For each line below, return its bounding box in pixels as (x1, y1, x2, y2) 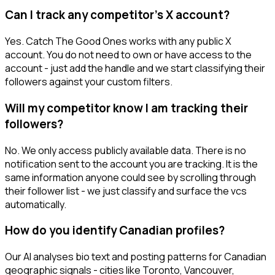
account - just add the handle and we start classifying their (5, 61, 265, 76)
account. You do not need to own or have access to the (5, 48, 252, 62)
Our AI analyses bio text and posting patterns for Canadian (5, 249, 266, 263)
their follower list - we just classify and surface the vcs (5, 184, 247, 198)
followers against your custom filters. (5, 75, 172, 89)
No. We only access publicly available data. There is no (5, 143, 246, 157)
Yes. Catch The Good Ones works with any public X (5, 34, 231, 48)
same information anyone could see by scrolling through (5, 170, 256, 184)
